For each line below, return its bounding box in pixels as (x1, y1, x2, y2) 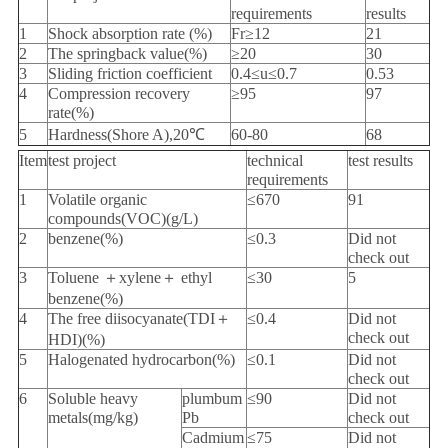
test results (347, 152, 413, 170)
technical (246, 152, 303, 170)
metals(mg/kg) (47, 409, 138, 427)
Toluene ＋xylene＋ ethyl (47, 269, 212, 287)
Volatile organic (47, 191, 147, 209)
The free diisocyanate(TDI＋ (47, 310, 231, 328)
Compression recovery (47, 85, 190, 103)
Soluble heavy (47, 390, 138, 408)
